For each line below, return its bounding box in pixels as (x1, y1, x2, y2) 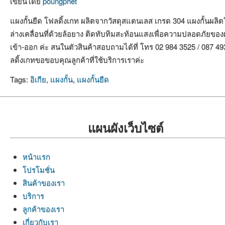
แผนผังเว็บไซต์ (87, 119, 164, 136)
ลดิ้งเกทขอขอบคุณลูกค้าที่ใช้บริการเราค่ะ (10, 54, 158, 65)
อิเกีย (30, 74, 46, 85)
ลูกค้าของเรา (23, 203, 64, 214)
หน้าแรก (23, 151, 50, 162)
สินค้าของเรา (23, 177, 65, 188)
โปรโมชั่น (23, 164, 55, 175)
